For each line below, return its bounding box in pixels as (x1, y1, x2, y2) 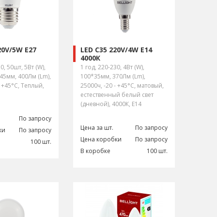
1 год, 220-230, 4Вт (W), (80, 63, 144, 71)
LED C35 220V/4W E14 (80, 45, 152, 55)
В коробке (80, 147, 110, 155)
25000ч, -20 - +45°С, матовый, (80, 81, 164, 90)
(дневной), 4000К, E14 (80, 100, 141, 108)
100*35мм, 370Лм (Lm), (80, 72, 145, 80)
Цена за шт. (80, 124, 113, 132)
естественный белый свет (80, 91, 154, 99)
